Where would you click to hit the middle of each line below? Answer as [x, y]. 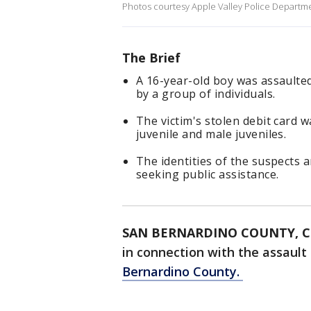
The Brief [151, 58]
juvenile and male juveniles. [211, 134]
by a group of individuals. [206, 94]
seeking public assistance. [208, 175]
